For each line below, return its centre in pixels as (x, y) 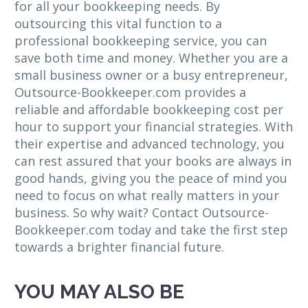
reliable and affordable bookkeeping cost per (149, 110)
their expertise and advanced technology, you (150, 144)
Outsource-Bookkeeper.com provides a (130, 92)
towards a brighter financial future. (119, 247)
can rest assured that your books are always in (153, 161)
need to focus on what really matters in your (147, 196)
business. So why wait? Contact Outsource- (142, 213)
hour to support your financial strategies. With (154, 127)
